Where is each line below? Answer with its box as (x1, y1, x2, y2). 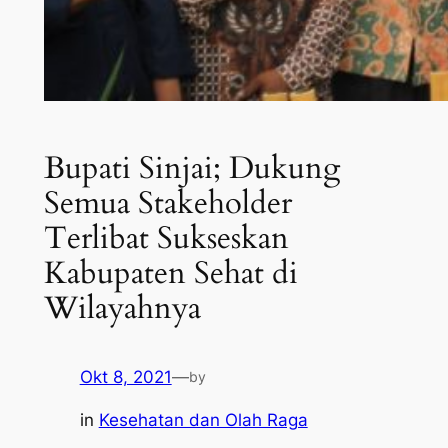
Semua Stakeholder (43, 182, 292, 225)
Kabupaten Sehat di (43, 252, 298, 295)
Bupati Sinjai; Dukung (43, 147, 340, 190)
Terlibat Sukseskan (43, 217, 289, 260)
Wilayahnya (43, 287, 201, 330)
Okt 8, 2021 (79, 366, 172, 387)
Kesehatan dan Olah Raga (98, 409, 308, 430)
